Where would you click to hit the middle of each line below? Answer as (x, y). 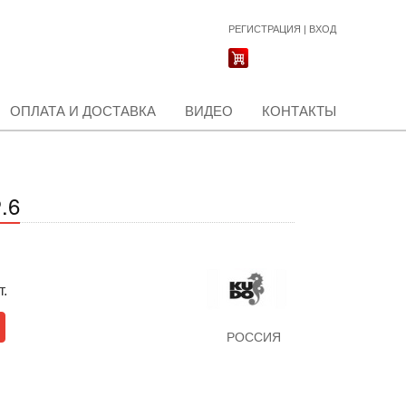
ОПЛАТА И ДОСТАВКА (83, 111)
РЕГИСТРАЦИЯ (265, 29)
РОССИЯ (253, 337)
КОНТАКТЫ (299, 111)
